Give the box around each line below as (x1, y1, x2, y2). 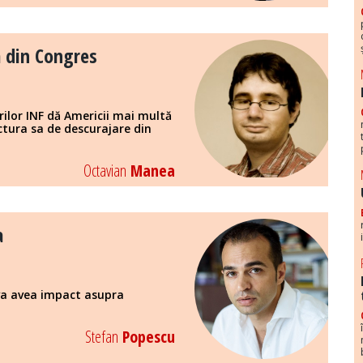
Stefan (84, 326, 118, 348)
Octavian (83, 160, 126, 182)
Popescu (117, 326, 175, 348)
